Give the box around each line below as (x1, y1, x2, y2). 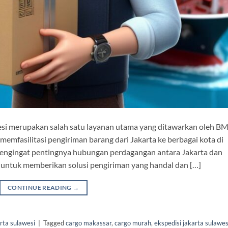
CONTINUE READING (8, 184, 73, 192)
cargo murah (115, 218, 151, 227)
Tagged (43, 218, 66, 227)
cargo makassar (66, 218, 111, 227)
